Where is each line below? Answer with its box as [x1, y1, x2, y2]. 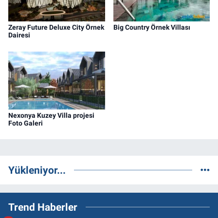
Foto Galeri [8, 119, 43, 127]
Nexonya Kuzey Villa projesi [8, 111, 94, 119]
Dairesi [8, 31, 30, 39]
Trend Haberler [8, 201, 77, 214]
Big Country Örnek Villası [113, 23, 190, 32]
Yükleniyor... [8, 164, 66, 177]
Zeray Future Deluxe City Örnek [8, 23, 104, 32]
